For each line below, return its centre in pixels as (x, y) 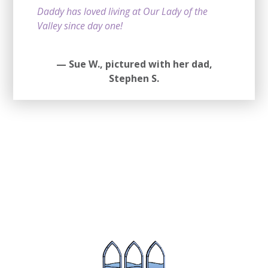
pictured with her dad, (159, 64)
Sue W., (87, 64)
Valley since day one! (80, 25)
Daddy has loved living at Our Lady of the (123, 11)
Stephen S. (134, 78)
